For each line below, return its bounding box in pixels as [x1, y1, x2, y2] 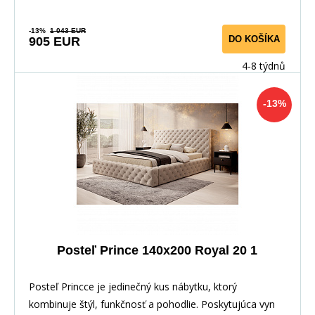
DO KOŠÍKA [228, 33, 280, 44]
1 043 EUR [50, 26, 86, 34]
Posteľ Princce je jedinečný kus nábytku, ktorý [29, 279, 237, 293]
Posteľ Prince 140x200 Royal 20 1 [57, 243, 257, 257]
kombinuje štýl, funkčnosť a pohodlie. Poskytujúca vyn [29, 297, 275, 311]
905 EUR [29, 34, 80, 49]
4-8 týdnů [242, 58, 285, 72]
